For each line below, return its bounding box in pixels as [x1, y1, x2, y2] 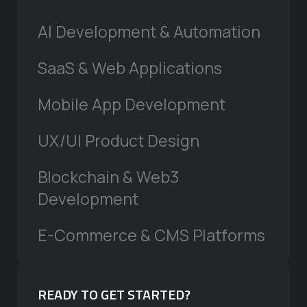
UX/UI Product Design [38, 130, 199, 152]
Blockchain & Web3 [38, 166, 179, 188]
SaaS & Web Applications [38, 57, 222, 79]
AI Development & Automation [38, 21, 260, 43]
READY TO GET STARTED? [38, 284, 191, 306]
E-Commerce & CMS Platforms [38, 224, 265, 247]
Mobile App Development [38, 93, 225, 116]
